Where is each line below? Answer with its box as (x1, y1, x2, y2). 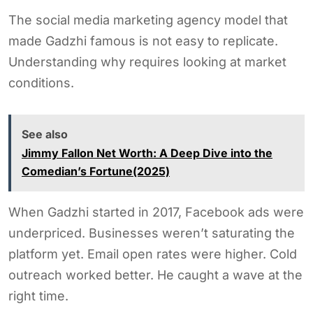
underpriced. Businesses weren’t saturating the (8, 225, 295, 240)
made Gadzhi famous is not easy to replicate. (8, 33, 278, 48)
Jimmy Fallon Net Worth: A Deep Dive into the (22, 145, 272, 160)
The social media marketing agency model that (8, 12, 288, 27)
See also (22, 126, 68, 141)
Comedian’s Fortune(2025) (22, 163, 170, 178)
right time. (8, 288, 68, 303)
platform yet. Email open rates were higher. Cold (8, 246, 297, 261)
